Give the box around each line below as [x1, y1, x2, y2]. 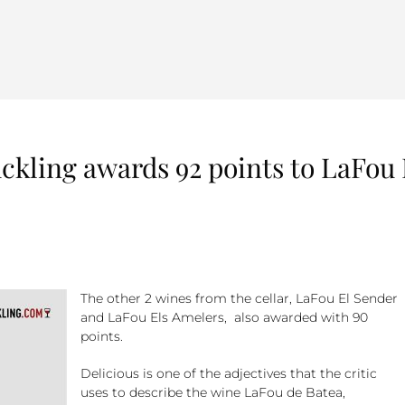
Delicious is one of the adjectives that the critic [80, 365, 377, 381]
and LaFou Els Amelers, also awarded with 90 [80, 309, 368, 325]
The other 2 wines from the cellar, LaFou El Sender [80, 290, 398, 306]
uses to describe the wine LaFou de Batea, [80, 384, 345, 400]
